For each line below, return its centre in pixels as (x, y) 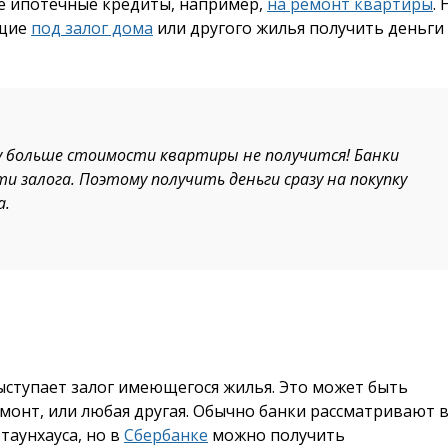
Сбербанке (166, 434)
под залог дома (92, 27)
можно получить (276, 434)
